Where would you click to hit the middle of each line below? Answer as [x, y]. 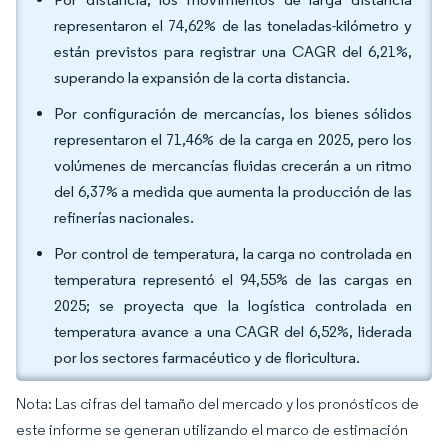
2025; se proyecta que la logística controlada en [233, 305]
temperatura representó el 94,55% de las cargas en [233, 279]
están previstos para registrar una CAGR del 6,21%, [233, 51]
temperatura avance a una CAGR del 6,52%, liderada [233, 331]
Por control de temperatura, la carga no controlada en [233, 253]
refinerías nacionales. [125, 217]
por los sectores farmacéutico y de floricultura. [208, 357]
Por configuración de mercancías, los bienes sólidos [233, 113]
